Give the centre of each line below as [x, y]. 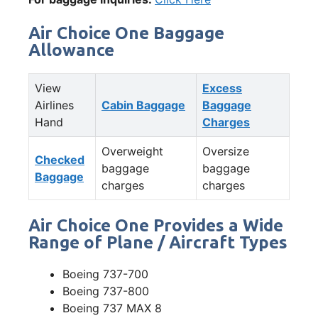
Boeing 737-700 [105, 274]
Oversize [226, 151]
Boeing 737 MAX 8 [112, 308]
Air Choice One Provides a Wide [156, 225]
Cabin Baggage [143, 105]
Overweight [132, 151]
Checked [60, 159]
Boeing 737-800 [106, 291]
